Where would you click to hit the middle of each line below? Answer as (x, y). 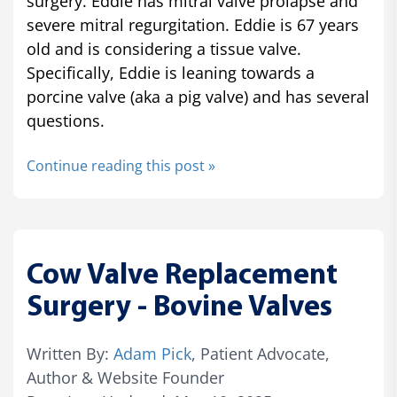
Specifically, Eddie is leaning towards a (171, 73)
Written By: (70, 354)
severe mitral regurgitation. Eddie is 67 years (193, 25)
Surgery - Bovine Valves (179, 308)
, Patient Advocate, (261, 354)
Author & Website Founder (125, 378)
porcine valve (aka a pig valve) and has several (198, 97)
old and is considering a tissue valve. (164, 49)
